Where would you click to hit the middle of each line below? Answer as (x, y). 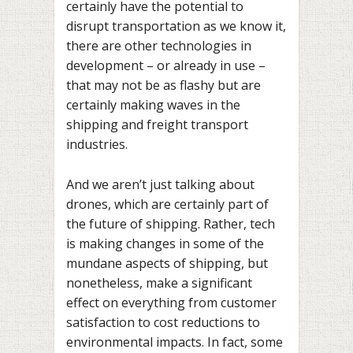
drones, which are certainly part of (167, 204)
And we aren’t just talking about (160, 184)
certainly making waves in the (153, 105)
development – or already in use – (166, 66)
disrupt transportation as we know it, (176, 26)
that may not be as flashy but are (163, 85)
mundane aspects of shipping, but (167, 263)
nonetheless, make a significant (159, 282)
